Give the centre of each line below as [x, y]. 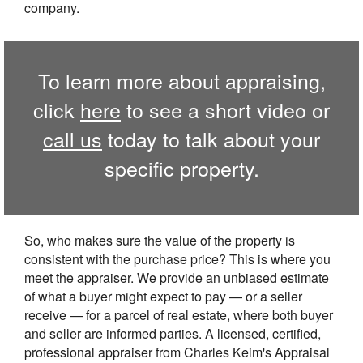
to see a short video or [225, 109]
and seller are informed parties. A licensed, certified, [173, 333]
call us [73, 138]
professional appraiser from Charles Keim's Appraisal [177, 352]
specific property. [181, 167]
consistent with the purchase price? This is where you [177, 258]
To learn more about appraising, [181, 80]
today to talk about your [211, 138]
